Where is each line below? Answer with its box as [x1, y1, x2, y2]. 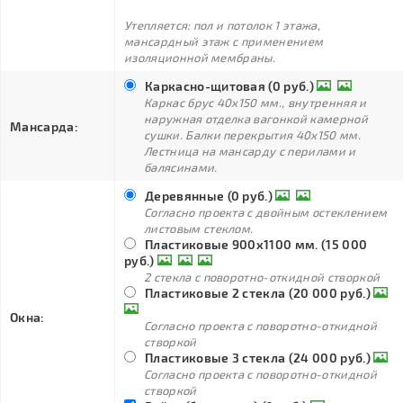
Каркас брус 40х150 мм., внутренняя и [144, 95, 367, 110]
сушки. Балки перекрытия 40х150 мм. [144, 128, 361, 142]
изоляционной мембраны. [124, 50, 276, 65]
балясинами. [144, 160, 218, 175]
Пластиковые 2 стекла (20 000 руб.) [145, 285, 371, 300]
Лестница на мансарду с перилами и [144, 144, 356, 158]
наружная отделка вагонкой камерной [144, 112, 368, 126]
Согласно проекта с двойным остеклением [144, 205, 388, 219]
